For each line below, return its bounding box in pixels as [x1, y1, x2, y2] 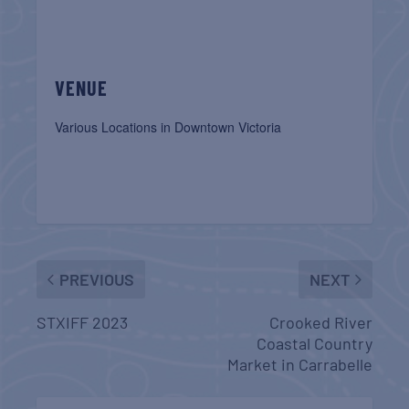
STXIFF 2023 [37, 311, 129, 332]
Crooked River [268, 311, 372, 332]
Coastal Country [256, 332, 372, 353]
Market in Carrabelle [226, 353, 372, 374]
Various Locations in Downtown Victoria [55, 117, 282, 136]
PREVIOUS [59, 268, 135, 289]
